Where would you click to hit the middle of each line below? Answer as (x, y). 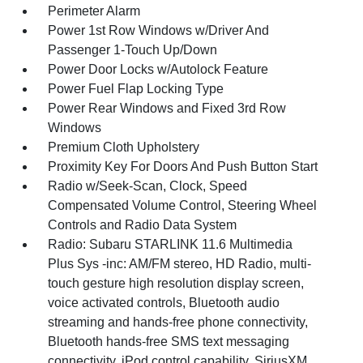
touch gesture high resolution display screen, (176, 283)
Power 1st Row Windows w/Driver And (159, 30)
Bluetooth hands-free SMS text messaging (169, 341)
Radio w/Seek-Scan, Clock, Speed (148, 186)
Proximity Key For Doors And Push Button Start (183, 166)
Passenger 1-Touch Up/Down (133, 49)
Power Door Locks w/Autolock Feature (158, 69)
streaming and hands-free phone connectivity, (178, 322)
